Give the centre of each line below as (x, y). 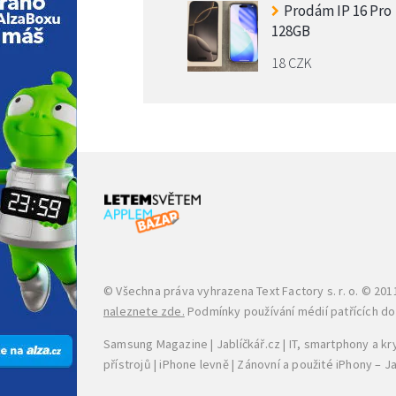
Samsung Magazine (156, 343)
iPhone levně (194, 364)
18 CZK (292, 62)
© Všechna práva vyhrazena (180, 290)
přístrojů (127, 364)
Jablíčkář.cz (248, 343)
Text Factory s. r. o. (308, 290)
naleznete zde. (144, 311)
